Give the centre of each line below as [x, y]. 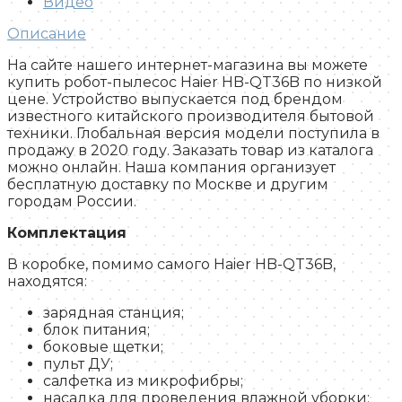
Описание [47, 34]
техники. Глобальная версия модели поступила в [193, 134]
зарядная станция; [114, 313]
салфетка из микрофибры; [143, 381]
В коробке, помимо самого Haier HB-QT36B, [171, 265]
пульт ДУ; [78, 364]
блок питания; [96, 330]
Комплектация [67, 233]
